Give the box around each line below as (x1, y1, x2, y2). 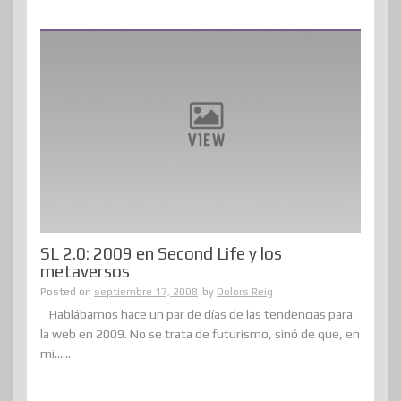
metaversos (40, 260, 130, 281)
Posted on (40, 285, 94, 298)
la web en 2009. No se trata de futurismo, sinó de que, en (40, 326, 360, 341)
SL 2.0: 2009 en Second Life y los (40, 243, 282, 263)
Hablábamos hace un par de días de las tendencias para (49, 306, 353, 321)
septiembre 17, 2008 (94, 285, 198, 298)
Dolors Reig (217, 285, 273, 298)
